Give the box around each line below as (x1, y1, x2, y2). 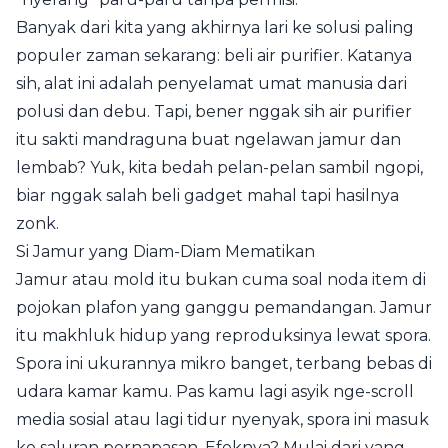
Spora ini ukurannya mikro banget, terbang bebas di (16, 353, 432, 373)
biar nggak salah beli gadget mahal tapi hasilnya (16, 185, 399, 205)
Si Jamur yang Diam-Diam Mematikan (16, 241, 315, 261)
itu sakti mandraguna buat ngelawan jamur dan (16, 129, 401, 149)
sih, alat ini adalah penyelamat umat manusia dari (16, 73, 407, 93)
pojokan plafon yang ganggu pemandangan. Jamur (16, 297, 432, 317)
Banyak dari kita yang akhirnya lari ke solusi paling (16, 17, 414, 37)
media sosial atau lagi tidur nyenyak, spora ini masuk (16, 409, 429, 429)
